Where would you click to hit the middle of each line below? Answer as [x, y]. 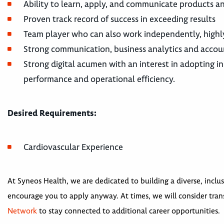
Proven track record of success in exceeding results [119, 19]
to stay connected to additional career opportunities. [128, 211]
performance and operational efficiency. [99, 79]
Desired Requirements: [52, 113]
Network [22, 211]
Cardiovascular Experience [73, 147]
